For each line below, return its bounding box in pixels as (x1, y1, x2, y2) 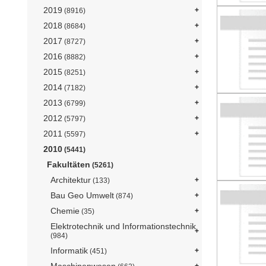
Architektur (50, 175, 91, 185)
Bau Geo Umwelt (50, 191, 114, 201)
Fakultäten (47, 160, 90, 170)
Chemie (50, 206, 80, 216)
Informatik (50, 246, 88, 256)
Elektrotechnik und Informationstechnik (50, 221, 196, 232)
